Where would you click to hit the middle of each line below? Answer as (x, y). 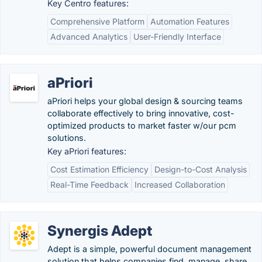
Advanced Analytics (89, 37)
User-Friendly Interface (177, 37)
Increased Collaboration (180, 185)
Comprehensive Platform (97, 21)
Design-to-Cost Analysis (201, 169)
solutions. (67, 138)
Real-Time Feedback (89, 185)
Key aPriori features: (87, 151)
